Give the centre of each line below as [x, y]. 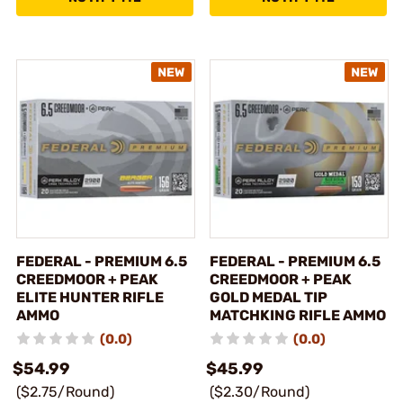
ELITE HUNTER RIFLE [90, 297]
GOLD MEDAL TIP [269, 297]
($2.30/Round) [260, 392]
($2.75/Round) [65, 392]
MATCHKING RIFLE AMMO [298, 315]
